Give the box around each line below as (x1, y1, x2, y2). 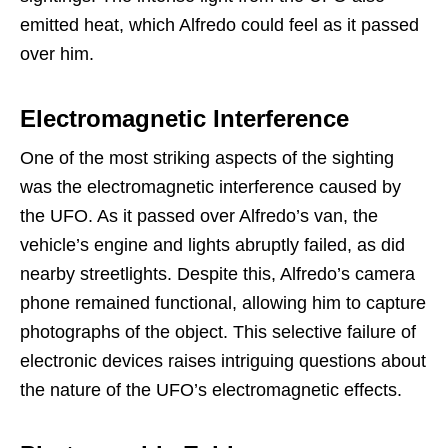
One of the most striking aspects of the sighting (20, 147, 394, 168)
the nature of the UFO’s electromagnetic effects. (20, 379, 402, 400)
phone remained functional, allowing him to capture (20, 292, 426, 313)
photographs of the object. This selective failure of (20, 321, 416, 342)
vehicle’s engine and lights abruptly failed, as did (20, 234, 405, 255)
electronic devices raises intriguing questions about (20, 350, 426, 371)
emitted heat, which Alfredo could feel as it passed (20, 14, 419, 35)
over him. (20, 43, 94, 64)
